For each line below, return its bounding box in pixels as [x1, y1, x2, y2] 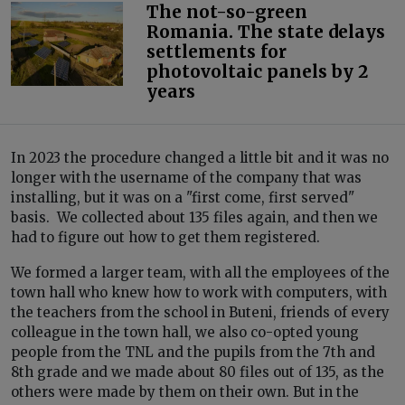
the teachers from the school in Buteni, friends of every [11, 303, 390, 321]
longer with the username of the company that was [11, 168, 362, 186]
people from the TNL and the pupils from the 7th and [11, 343, 375, 361]
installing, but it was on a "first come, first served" [11, 188, 354, 206]
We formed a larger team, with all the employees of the [11, 263, 390, 281]
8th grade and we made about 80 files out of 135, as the [11, 363, 384, 381]
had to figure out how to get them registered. [11, 228, 324, 246]
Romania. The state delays [146, 20, 385, 42]
